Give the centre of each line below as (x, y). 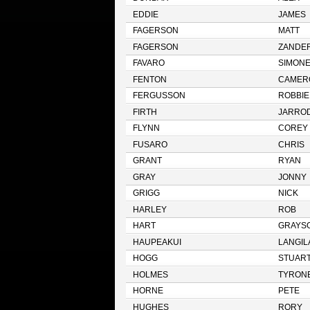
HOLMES (150, 275)
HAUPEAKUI (157, 242)
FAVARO (148, 63)
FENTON (149, 80)
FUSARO (150, 145)
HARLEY (149, 210)
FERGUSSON (159, 95)
